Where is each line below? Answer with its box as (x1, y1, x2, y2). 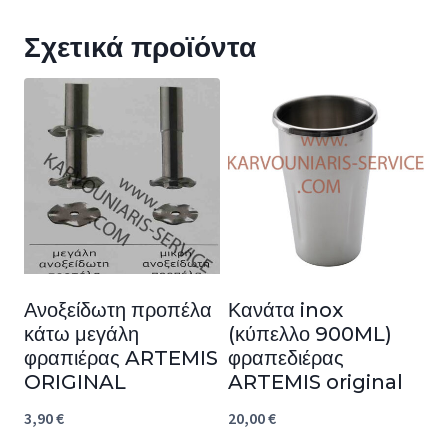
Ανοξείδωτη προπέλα (24, 298, 212, 323)
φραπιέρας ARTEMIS (24, 346, 218, 371)
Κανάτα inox (228, 298, 343, 323)
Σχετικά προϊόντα (24, 30, 256, 65)
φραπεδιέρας (228, 346, 344, 371)
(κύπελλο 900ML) (228, 322, 392, 347)
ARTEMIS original (228, 370, 403, 395)
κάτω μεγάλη (24, 322, 139, 347)
